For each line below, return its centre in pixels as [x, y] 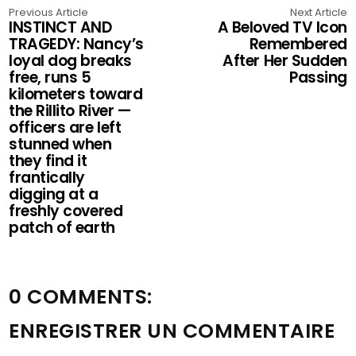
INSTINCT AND [60, 27]
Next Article [318, 12]
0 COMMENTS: [81, 296]
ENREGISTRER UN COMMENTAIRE [172, 331]
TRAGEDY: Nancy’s [76, 44]
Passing [318, 77]
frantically [47, 177]
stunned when [60, 144]
